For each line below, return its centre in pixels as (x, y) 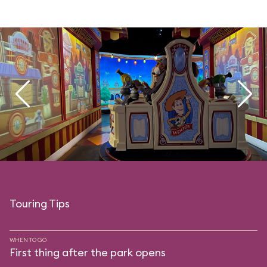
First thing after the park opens (88, 252)
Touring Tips (40, 204)
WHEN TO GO (28, 240)
